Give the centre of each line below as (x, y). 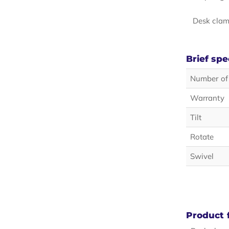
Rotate (202, 137)
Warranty (207, 98)
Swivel (202, 156)
